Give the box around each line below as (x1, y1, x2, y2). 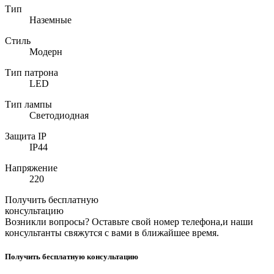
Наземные (29, 14, 72, 25)
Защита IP (5, 130, 46, 141)
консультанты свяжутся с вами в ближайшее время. (5, 227, 219, 238)
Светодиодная (29, 109, 89, 120)
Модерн (29, 46, 62, 57)
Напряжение (5, 162, 57, 173)
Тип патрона (5, 67, 58, 78)
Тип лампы (5, 98, 52, 109)
